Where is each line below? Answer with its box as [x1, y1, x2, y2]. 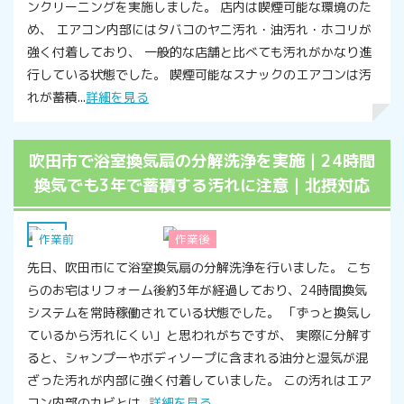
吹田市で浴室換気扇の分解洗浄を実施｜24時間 [29, 150, 375, 173]
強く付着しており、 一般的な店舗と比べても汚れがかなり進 [27, 43, 372, 61]
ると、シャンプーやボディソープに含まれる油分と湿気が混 [27, 348, 368, 366]
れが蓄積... [27, 88, 86, 106]
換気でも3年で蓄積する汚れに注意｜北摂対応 [34, 174, 370, 197]
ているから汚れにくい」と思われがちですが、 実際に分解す [27, 326, 372, 344]
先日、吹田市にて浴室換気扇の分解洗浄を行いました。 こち [27, 258, 372, 276]
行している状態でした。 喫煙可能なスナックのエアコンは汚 [27, 66, 372, 84]
